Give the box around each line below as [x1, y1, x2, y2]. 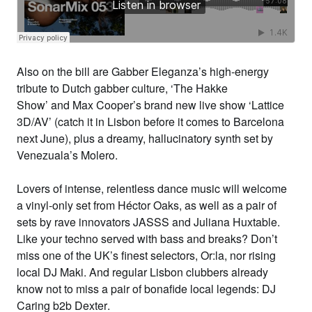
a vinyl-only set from [17, 197, 118, 213]
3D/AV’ [17, 114, 52, 130]
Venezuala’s [17, 147, 78, 163]
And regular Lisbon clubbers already [89, 264, 268, 280]
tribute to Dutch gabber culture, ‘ [17, 80, 173, 96]
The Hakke [173, 80, 228, 96]
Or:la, [201, 247, 230, 263]
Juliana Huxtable [194, 214, 277, 230]
